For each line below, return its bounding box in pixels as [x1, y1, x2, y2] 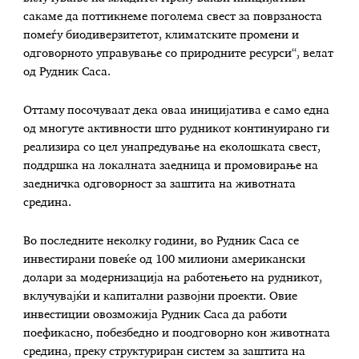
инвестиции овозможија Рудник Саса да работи [23, 309, 288, 321]
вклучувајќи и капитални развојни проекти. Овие [23, 290, 298, 302]
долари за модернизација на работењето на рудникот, [23, 272, 323, 284]
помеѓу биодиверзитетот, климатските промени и [23, 30, 300, 42]
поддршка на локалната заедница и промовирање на [23, 159, 319, 171]
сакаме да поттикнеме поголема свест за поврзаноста [23, 11, 323, 23]
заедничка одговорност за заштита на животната [23, 178, 296, 190]
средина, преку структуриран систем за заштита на [23, 345, 306, 357]
